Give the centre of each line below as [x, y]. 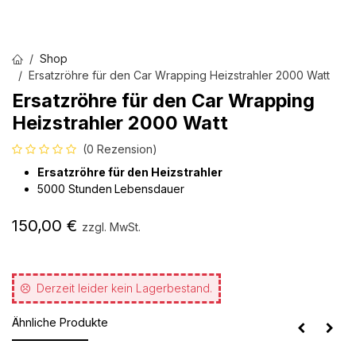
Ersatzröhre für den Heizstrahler [130, 172]
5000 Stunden [75, 189]
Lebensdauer [149, 189]
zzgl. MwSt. [111, 227]
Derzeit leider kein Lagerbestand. [124, 288]
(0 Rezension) [120, 149]
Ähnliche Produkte [60, 322]
